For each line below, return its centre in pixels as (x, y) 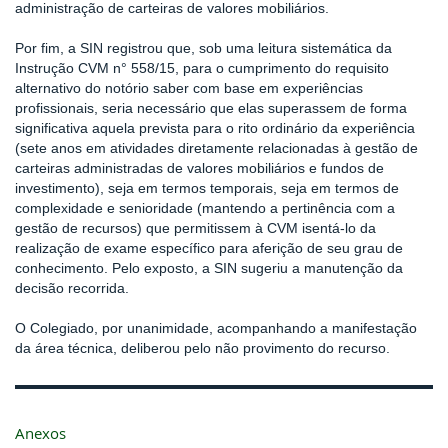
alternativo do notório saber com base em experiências (189, 88)
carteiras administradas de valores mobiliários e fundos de (199, 168)
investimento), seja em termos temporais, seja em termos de (207, 188)
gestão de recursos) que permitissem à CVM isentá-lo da (195, 228)
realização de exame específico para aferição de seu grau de (209, 248)
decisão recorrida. (72, 288)
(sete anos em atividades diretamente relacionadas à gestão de (216, 148)
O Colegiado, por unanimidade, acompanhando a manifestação (216, 328)
